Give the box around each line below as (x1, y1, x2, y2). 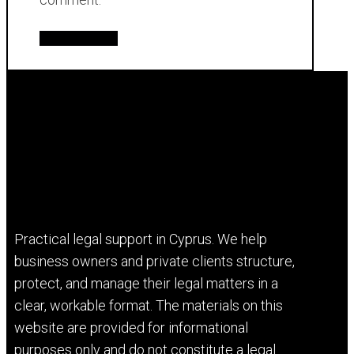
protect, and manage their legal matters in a (14, 275, 278, 292)
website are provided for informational (14, 319, 248, 337)
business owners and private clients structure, (14, 253, 295, 270)
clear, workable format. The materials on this (14, 297, 283, 314)
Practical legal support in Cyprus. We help (14, 231, 267, 248)
